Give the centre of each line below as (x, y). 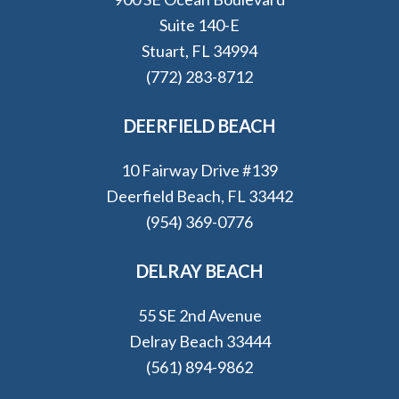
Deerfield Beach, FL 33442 (199, 196)
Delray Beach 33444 (199, 341)
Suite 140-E (199, 25)
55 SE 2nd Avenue (199, 315)
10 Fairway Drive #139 (199, 170)
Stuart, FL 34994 (199, 51)
